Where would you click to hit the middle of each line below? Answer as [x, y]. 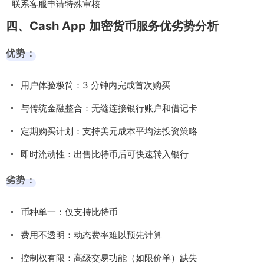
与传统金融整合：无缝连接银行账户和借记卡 [109, 108]
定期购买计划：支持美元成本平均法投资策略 [109, 131]
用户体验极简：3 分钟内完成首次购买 [95, 85]
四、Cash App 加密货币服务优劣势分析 [112, 26]
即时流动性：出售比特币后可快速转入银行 [105, 154]
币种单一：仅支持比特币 [69, 212]
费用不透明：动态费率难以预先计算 [91, 235]
